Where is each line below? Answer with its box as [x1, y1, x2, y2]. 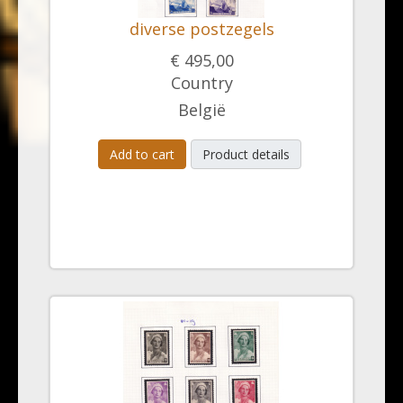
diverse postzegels [129, 18, 274, 40]
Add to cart [109, 146, 175, 163]
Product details [201, 146, 290, 163]
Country [170, 72, 233, 94]
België [177, 99, 226, 121]
